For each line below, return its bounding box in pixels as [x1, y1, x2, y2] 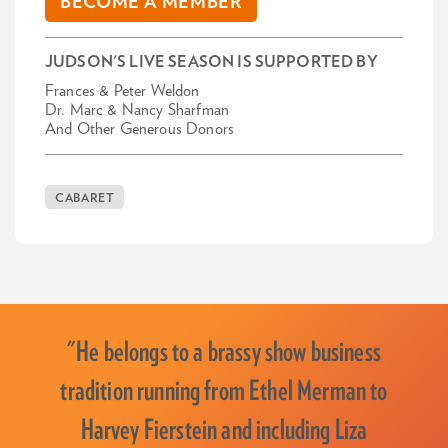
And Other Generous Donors [45, 121, 234, 138]
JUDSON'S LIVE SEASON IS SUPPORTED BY [45, 54, 378, 71]
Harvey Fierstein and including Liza [80, 417, 368, 446]
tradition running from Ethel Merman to [60, 378, 388, 407]
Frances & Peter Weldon [45, 83, 200, 100]
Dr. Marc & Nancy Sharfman [45, 102, 229, 119]
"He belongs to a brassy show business [67, 339, 381, 368]
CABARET [55, 192, 115, 205]
